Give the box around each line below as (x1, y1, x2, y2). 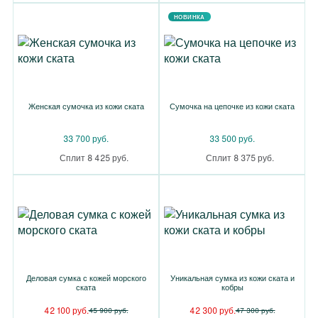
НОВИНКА (174, 13, 205, 21)
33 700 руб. (63, 132, 109, 144)
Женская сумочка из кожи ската (28, 100, 144, 111)
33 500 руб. (209, 132, 255, 144)
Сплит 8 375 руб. (206, 151, 274, 163)
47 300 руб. (235, 305, 275, 315)
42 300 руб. (189, 304, 236, 316)
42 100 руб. (43, 304, 89, 316)
